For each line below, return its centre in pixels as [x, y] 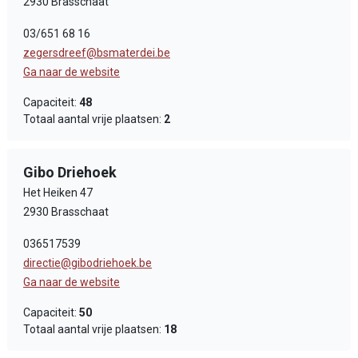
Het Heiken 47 [58, 193]
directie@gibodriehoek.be [88, 263]
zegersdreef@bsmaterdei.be [97, 53]
